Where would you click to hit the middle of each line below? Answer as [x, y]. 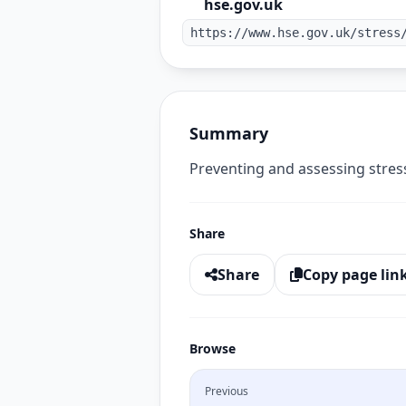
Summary [229, 133]
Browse [213, 348]
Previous [227, 391]
